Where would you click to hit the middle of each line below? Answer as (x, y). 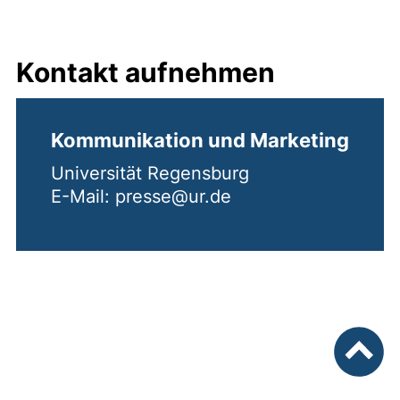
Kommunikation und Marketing (200, 140)
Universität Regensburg (150, 173)
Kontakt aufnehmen (146, 72)
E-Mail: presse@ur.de (141, 196)
